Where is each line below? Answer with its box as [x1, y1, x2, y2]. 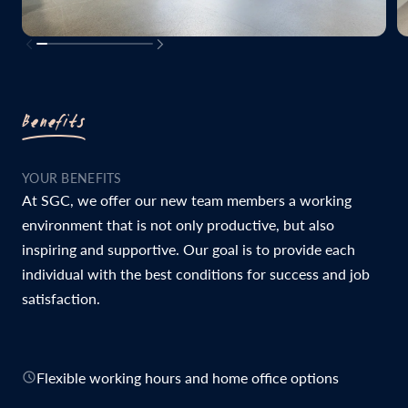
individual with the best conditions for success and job [22, 264, 370, 282]
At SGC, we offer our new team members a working [22, 190, 352, 209]
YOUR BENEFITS [22, 169, 122, 186]
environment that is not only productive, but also [22, 215, 334, 233]
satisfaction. [22, 289, 100, 307]
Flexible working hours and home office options [36, 368, 339, 386]
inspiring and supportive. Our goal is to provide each [22, 240, 355, 258]
